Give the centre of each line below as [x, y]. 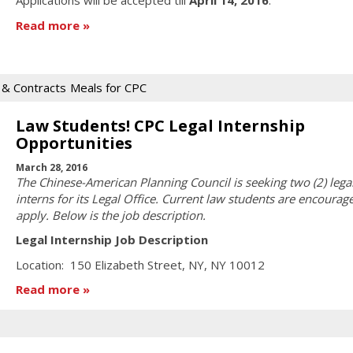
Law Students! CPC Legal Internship [160, 126]
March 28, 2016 [51, 167]
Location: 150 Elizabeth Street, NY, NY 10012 [140, 264]
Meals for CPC [108, 88]
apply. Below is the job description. [110, 215]
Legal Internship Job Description [111, 240]
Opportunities [74, 143]
